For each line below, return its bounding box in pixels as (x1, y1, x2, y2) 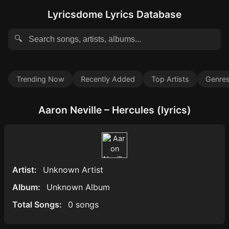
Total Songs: (12, 199, 62, 210)
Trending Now (16, 75, 64, 83)
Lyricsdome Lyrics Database (48, 8, 181, 20)
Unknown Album (47, 182, 110, 192)
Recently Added (81, 75, 135, 83)
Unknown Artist (43, 165, 103, 175)
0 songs (68, 199, 99, 210)
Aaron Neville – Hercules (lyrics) (38, 104, 191, 116)
